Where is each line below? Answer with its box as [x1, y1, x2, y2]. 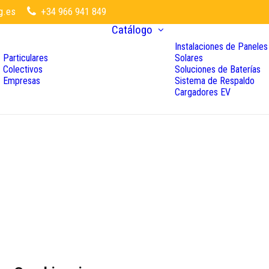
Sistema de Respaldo [175, 74, 255, 86]
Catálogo [112, 23, 153, 37]
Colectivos [3, 63, 43, 75]
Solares [175, 52, 203, 64]
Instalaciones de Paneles [175, 40, 268, 52]
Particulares [3, 52, 48, 64]
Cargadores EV [175, 86, 231, 98]
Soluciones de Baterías [175, 63, 261, 75]
